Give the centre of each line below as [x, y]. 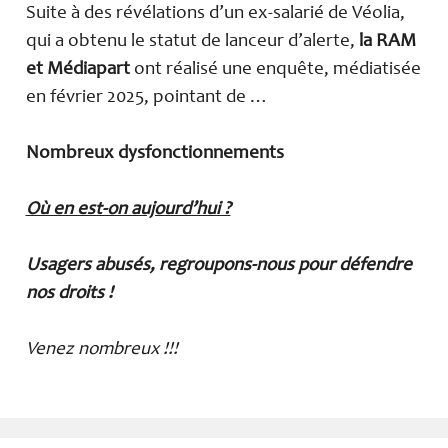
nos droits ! [69, 294]
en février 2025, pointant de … [147, 97]
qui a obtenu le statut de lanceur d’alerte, [192, 41]
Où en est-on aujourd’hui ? [128, 210]
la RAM [387, 41]
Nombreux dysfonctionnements [156, 153]
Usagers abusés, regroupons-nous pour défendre [218, 266]
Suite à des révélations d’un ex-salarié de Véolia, [215, 13]
